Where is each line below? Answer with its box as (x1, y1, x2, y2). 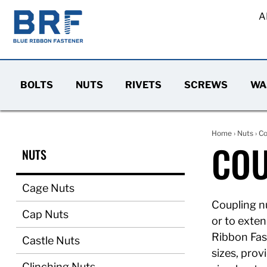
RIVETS (125, 79, 162, 91)
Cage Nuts (22, 182, 74, 194)
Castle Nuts (22, 234, 80, 247)
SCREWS (184, 79, 228, 91)
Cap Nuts (22, 208, 69, 221)
